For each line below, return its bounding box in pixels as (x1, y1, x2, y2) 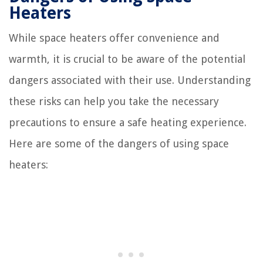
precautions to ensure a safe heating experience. (9, 116, 247, 129)
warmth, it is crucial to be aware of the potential (9, 52, 245, 65)
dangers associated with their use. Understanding (9, 73, 251, 86)
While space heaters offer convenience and (9, 31, 220, 44)
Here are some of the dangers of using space (9, 137, 229, 150)
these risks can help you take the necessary (9, 95, 219, 107)
